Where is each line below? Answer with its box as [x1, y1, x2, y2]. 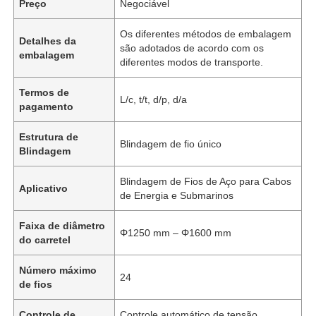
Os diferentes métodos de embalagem [120, 28, 292, 39]
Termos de [19, 86, 70, 98]
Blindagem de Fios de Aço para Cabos [120, 175, 292, 187]
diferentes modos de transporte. [120, 56, 264, 68]
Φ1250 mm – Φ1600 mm [120, 226, 232, 238]
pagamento [19, 100, 74, 112]
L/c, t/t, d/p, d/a [120, 93, 188, 105]
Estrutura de [19, 130, 79, 142]
